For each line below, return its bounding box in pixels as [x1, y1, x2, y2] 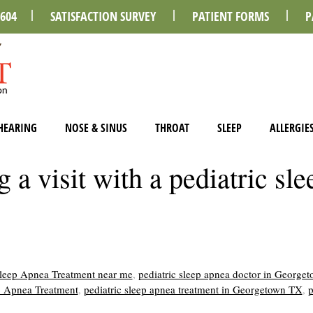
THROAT [154, 120, 189, 136]
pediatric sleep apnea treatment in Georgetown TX [83, 282, 303, 296]
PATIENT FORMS [192, 8, 269, 25]
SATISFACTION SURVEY [50, 8, 156, 25]
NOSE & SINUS [64, 120, 127, 136]
